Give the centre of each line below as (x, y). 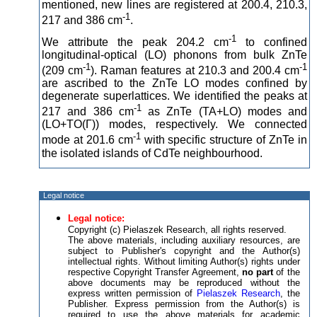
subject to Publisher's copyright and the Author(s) (184, 251)
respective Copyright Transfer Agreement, (155, 272)
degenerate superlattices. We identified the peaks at (174, 96)
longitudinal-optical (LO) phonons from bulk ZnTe (174, 54)
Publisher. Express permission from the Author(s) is (184, 304)
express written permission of (132, 293)
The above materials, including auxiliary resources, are (184, 240)
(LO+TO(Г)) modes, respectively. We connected (174, 125)
